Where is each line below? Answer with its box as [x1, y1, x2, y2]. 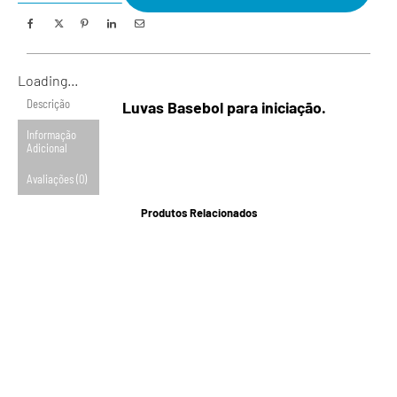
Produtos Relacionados [140, 205, 257, 220]
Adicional [27, 140, 67, 155]
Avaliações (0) [27, 171, 87, 186]
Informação [27, 127, 76, 142]
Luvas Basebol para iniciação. [122, 97, 326, 117]
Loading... [18, 71, 78, 89]
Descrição [27, 96, 70, 111]
